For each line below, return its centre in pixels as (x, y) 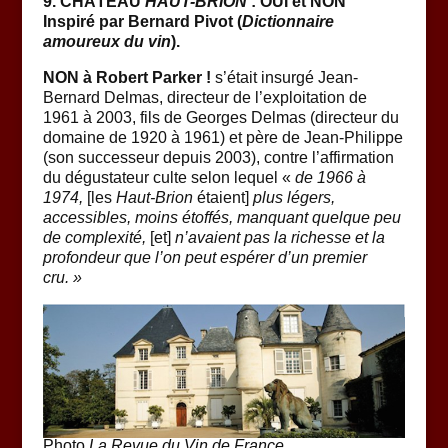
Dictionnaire (287, 21)
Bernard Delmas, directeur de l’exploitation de (204, 97)
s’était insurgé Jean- (284, 77)
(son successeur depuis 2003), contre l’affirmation (218, 157)
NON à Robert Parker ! (126, 77)
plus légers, (291, 197)
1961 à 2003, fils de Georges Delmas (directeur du (220, 117)
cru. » (62, 277)
